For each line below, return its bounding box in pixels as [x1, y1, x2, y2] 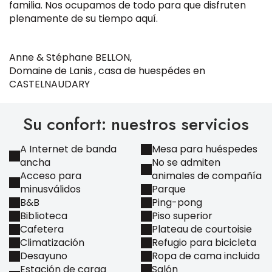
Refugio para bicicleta [152, 236, 256, 250]
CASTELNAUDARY [9, 77, 90, 91]
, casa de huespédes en [94, 64, 205, 78]
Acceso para [20, 169, 81, 183]
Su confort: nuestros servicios [23, 112, 249, 137]
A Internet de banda [20, 142, 117, 156]
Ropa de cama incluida [152, 249, 260, 263]
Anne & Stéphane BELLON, [9, 50, 132, 64]
